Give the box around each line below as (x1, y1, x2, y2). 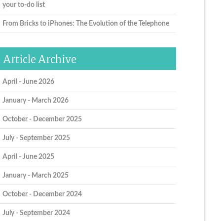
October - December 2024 (2, 190, 82, 198)
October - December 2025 (2, 115, 82, 123)
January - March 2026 (2, 96, 69, 104)
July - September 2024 (2, 209, 70, 217)
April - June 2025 (2, 152, 54, 160)
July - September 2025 (2, 134, 70, 142)
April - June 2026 (2, 77, 54, 85)
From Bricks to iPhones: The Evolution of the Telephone (2, 19, 169, 27)
